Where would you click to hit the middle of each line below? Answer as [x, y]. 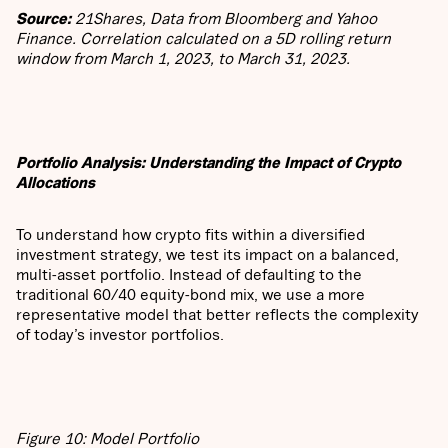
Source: [43, 18]
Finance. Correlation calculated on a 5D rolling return [203, 38]
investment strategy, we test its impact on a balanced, [207, 254]
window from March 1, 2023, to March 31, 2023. [185, 58]
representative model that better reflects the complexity [217, 314]
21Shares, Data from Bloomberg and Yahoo [224, 18]
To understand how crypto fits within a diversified [190, 234]
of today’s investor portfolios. [120, 334]
